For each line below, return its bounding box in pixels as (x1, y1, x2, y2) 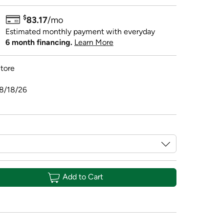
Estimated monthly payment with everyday (5, 26, 155, 36)
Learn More (74, 37, 113, 47)
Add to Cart (62, 172, 103, 182)
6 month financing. (5, 37, 72, 47)
